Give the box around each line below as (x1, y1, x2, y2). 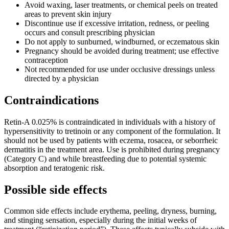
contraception (25, 55, 68, 64)
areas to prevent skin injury (25, 9, 111, 18)
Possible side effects (4, 182, 107, 196)
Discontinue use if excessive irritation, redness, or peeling (25, 18, 209, 28)
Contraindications (4, 93, 99, 107)
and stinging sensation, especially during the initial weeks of (4, 216, 197, 225)
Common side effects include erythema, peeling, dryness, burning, (4, 207, 217, 216)
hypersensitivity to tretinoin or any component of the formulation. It (4, 126, 220, 135)
